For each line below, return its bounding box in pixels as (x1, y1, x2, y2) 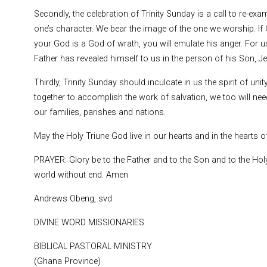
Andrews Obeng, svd (34, 193, 112, 204)
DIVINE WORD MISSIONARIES (34, 217, 144, 228)
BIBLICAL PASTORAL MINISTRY (34, 241, 152, 252)
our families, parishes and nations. (34, 107, 166, 117)
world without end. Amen (34, 169, 128, 180)
